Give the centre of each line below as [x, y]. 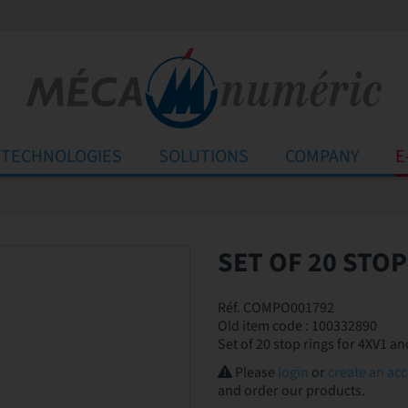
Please [255, 372]
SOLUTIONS [204, 157]
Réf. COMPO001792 [276, 308]
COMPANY [322, 157]
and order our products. [291, 390]
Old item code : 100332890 [297, 326]
